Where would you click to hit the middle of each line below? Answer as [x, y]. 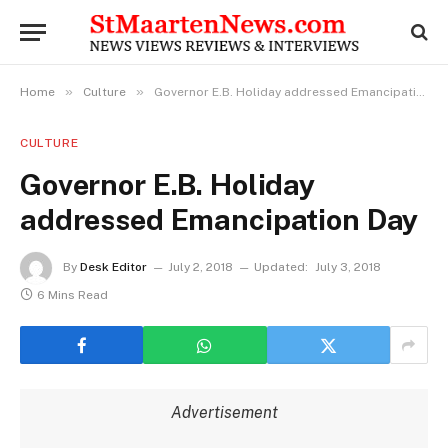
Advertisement [224, 412]
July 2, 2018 [200, 267]
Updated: [281, 267]
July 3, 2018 [348, 267]
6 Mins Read [72, 295]
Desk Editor [113, 267]
